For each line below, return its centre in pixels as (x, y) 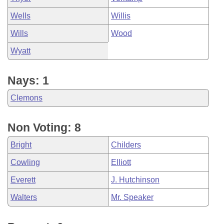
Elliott (121, 162)
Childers (126, 145)
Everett (23, 180)
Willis (121, 16)
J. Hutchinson (135, 180)
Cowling (25, 162)
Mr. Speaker (132, 197)
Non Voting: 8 (44, 127)
